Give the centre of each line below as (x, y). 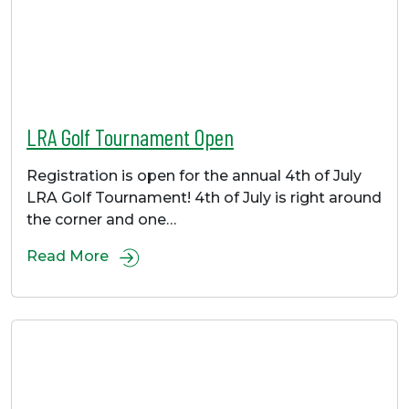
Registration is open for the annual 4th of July (194, 176)
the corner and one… (101, 220)
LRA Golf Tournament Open (130, 137)
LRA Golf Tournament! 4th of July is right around (204, 198)
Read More (69, 257)
